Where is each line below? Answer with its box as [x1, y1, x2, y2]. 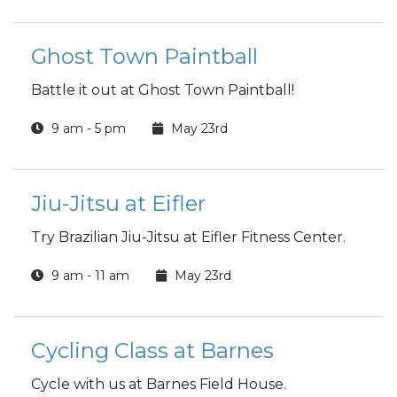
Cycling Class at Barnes [31, 338, 274, 363]
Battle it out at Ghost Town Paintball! [31, 82, 298, 98]
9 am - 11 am [48, 268, 129, 284]
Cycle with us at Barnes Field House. [31, 376, 290, 393]
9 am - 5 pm [48, 121, 126, 136]
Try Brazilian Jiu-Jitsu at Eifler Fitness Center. [31, 229, 346, 245]
